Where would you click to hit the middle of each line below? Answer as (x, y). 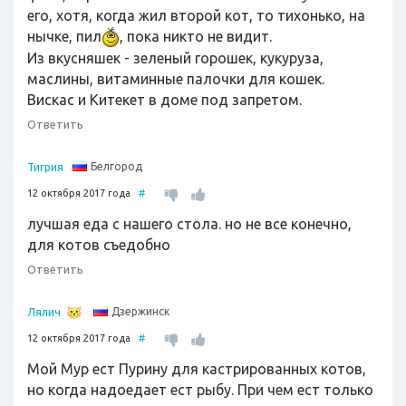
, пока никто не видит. (196, 36)
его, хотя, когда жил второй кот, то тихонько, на (196, 15)
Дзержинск (140, 312)
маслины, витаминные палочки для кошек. (176, 79)
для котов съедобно (99, 245)
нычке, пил (64, 36)
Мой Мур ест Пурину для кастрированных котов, (197, 369)
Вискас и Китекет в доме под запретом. (164, 100)
